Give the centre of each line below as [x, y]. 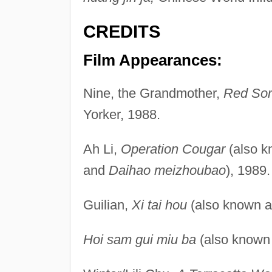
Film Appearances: [152, 60]
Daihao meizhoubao [167, 170]
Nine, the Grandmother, [153, 93]
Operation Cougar [173, 149]
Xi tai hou [159, 205]
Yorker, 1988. [121, 114]
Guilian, [107, 205]
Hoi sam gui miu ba [139, 239]
